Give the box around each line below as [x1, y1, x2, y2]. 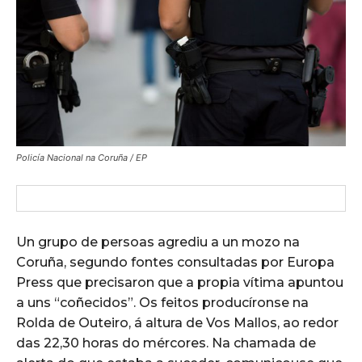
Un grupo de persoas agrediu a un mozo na [16, 234, 300, 250]
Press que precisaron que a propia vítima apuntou [16, 275, 343, 291]
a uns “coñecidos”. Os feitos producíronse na [16, 295, 309, 311]
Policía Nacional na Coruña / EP [16, 152, 147, 164]
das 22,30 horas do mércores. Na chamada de [16, 335, 316, 351]
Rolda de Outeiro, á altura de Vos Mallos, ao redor [16, 315, 339, 331]
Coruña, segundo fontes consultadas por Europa [16, 255, 335, 271]
